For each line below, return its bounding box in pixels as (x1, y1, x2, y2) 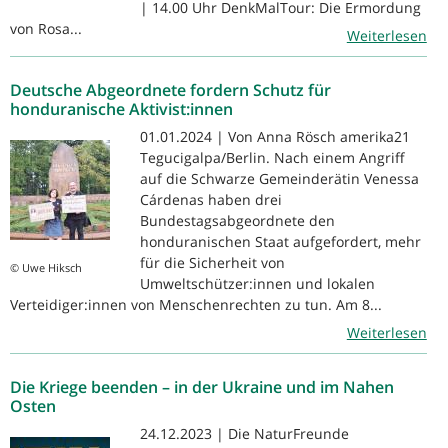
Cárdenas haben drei (140, 189, 282, 209)
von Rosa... (10, 18, 82, 38)
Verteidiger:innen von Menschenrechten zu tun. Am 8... (10, 294, 382, 314)
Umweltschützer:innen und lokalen (140, 273, 375, 293)
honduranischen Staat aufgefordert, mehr (140, 231, 421, 251)
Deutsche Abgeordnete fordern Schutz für (10, 78, 331, 101)
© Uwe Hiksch (10, 259, 82, 275)
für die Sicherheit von (140, 252, 285, 272)
